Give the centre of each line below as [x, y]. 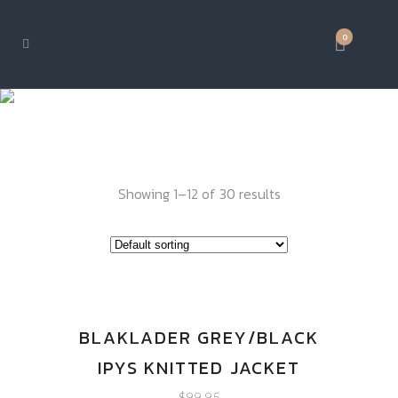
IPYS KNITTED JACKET [199, 368]
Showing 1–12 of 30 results [199, 194]
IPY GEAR [199, 99]
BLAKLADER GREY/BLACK [199, 338]
